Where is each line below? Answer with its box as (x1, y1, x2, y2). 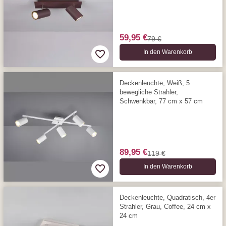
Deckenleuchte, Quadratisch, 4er (119, 193, 215, 201)
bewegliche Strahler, (119, 88, 178, 96)
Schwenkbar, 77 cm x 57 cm (119, 97, 203, 105)
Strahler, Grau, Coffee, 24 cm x (119, 202, 211, 210)
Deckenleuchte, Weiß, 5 (119, 79, 190, 87)
